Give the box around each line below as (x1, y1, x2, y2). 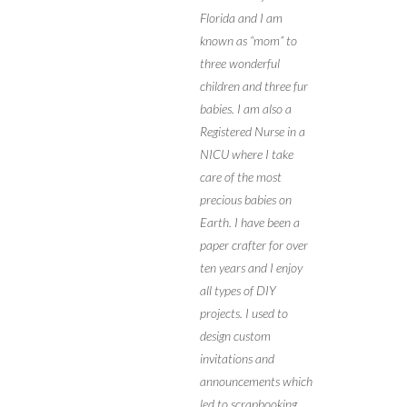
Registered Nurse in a (199, 124, 305, 140)
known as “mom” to (199, 33, 297, 49)
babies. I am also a (199, 101, 292, 117)
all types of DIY (199, 283, 276, 299)
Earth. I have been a (199, 214, 300, 231)
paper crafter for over (199, 237, 308, 253)
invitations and (199, 351, 274, 367)
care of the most (199, 169, 282, 185)
